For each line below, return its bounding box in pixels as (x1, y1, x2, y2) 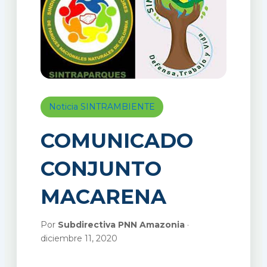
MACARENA (40, 184, 166, 210)
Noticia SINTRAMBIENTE (48, 101, 155, 113)
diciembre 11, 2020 (40, 233, 117, 244)
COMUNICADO (40, 128, 193, 154)
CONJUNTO (40, 156, 162, 182)
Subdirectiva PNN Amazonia (57, 219, 185, 231)
